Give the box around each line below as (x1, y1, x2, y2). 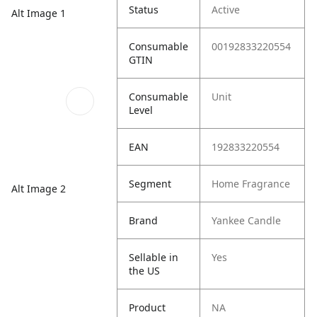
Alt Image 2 (11, 182, 66, 196)
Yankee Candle (212, 214, 282, 227)
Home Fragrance (212, 177, 291, 190)
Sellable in (129, 250, 179, 264)
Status (129, 3, 159, 16)
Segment (129, 177, 172, 190)
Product (129, 301, 166, 314)
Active (212, 3, 241, 16)
